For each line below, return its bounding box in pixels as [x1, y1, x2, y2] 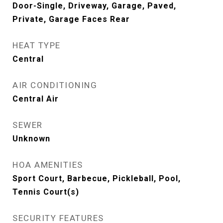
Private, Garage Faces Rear [12, 14, 130, 24]
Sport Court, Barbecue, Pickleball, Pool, [12, 174, 181, 183]
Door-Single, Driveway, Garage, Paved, [12, 1, 176, 10]
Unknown [12, 134, 50, 143]
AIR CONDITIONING [12, 80, 97, 90]
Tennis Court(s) [12, 187, 79, 197]
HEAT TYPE [12, 40, 61, 50]
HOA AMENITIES [12, 160, 83, 170]
